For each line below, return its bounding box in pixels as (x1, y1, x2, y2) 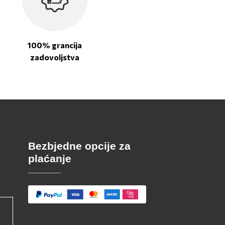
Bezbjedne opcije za (28, 140, 131, 152)
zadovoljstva (30, 52, 80, 62)
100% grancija (28, 40, 82, 50)
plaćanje (28, 153, 71, 164)
